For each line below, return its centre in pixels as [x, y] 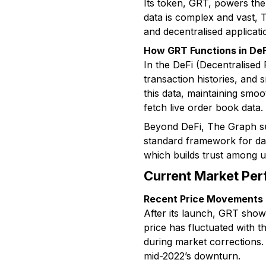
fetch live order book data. [203, 107]
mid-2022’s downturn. [192, 256]
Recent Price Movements [203, 199]
